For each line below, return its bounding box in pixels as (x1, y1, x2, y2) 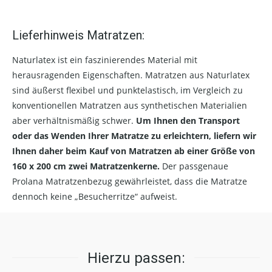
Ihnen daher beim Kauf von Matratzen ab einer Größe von (12, 144, 255, 157)
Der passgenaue (160, 160, 228, 172)
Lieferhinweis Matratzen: (12, 27, 144, 42)
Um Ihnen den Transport (136, 114, 240, 126)
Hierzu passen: (87, 249, 185, 267)
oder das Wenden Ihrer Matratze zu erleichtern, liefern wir (12, 129, 256, 141)
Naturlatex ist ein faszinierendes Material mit (12, 53, 197, 66)
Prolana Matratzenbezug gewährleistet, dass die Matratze (12, 175, 247, 187)
